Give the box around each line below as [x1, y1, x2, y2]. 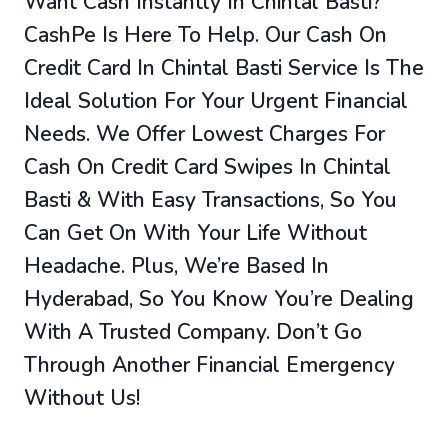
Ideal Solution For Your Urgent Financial [24, 87, 408, 116]
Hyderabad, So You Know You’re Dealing [24, 285, 414, 314]
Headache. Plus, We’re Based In [24, 252, 329, 281]
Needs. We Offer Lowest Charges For [24, 120, 385, 149]
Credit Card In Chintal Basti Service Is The [24, 54, 424, 83]
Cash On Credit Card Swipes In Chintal [24, 153, 391, 182]
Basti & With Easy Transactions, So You [24, 186, 397, 215]
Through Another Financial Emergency [24, 351, 395, 380]
